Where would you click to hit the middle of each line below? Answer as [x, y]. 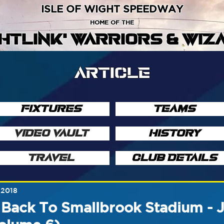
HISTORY [174, 133]
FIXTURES [51, 109]
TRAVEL [51, 158]
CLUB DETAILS [174, 158]
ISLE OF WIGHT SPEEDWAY [112, 9]
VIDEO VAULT [51, 133]
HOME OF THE [112, 22]
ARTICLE [112, 73]
